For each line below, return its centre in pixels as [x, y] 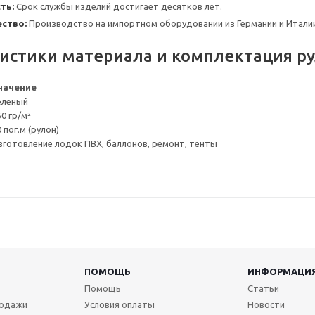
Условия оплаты [119, 304]
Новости [266, 304]
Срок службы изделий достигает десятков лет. [118, 6]
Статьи [263, 288]
